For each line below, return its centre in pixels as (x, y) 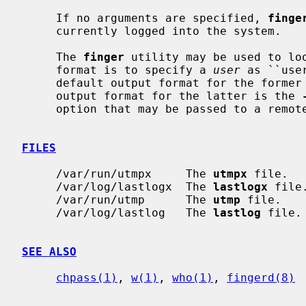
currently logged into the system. (39, 31)
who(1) (193, 277)
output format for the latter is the (179, 96)
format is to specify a (135, 70)
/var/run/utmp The (135, 199)
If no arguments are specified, (162, 18)
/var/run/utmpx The (135, 173)
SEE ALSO (49, 251)
